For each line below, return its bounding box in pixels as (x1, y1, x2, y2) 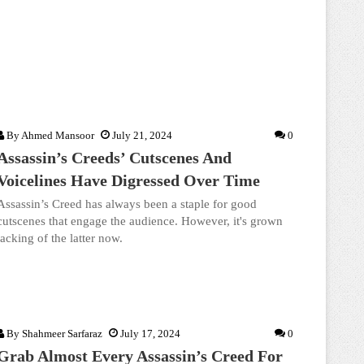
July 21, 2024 (112, 129, 172, 141)
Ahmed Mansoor (21, 129, 94, 141)
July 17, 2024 (120, 327, 180, 340)
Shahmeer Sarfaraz (22, 327, 102, 340)
